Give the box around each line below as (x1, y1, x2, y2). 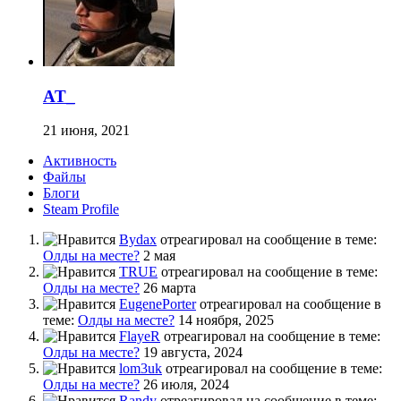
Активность (43, 153, 116, 169)
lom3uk (119, 361, 162, 377)
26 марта (143, 280, 196, 296)
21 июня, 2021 (43, 123, 130, 139)
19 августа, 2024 (143, 345, 243, 361)
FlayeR (119, 328, 160, 345)
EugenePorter (119, 296, 196, 312)
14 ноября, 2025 (178, 312, 274, 328)
